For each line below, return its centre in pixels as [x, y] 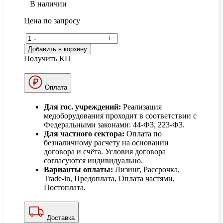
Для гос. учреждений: [82, 107]
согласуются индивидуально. [93, 160]
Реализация [141, 107]
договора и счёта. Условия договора [105, 151]
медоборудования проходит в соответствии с [120, 115]
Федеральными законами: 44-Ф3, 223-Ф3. [114, 124]
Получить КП [47, 58]
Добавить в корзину [57, 49]
